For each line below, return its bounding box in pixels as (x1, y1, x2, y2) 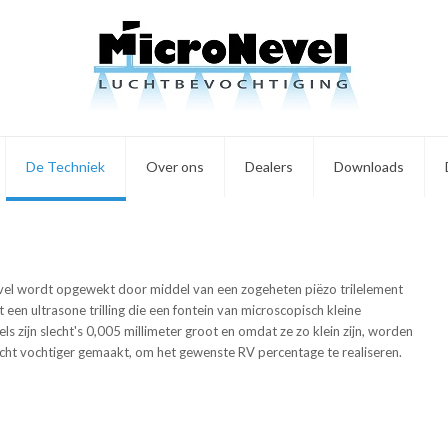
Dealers (245, 158, 293, 175)
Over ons (146, 158, 204, 175)
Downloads (334, 158, 404, 175)
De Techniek (26, 158, 105, 175)
